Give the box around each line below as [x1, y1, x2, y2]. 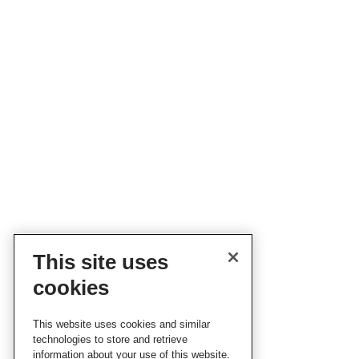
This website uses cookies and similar [33, 317, 210, 330]
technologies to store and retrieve [33, 333, 188, 345]
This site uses [33, 249, 168, 274]
